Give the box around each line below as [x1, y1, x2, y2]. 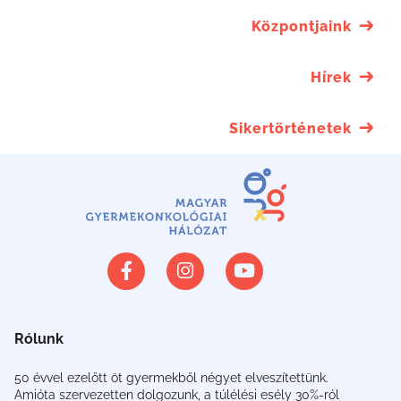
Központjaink [252, 18, 352, 36]
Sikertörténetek [229, 120, 352, 138]
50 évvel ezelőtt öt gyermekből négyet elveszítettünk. [14, 370, 328, 385]
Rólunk [14, 329, 64, 347]
